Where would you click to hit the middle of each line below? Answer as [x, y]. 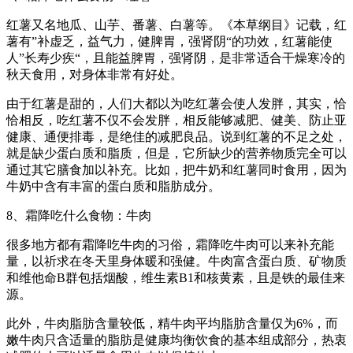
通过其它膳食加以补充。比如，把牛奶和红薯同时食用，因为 [176, 170]
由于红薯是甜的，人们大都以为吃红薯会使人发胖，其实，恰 [176, 104]
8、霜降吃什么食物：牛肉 [79, 216]
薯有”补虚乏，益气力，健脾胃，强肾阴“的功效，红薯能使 [169, 42]
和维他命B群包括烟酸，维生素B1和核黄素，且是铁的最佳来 [176, 278]
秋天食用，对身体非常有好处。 [95, 75]
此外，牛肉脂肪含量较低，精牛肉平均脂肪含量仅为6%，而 [172, 324]
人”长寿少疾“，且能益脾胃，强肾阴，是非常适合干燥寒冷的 [176, 58]
